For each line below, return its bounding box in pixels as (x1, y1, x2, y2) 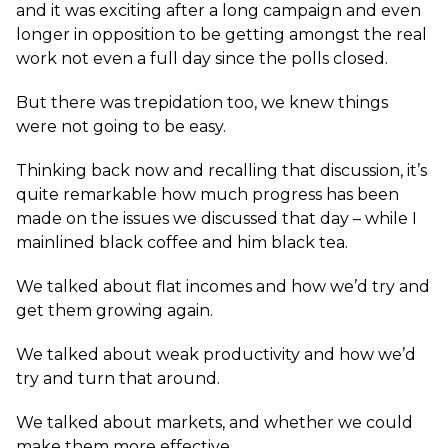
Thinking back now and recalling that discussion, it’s (16, 161, 427, 180)
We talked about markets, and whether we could (16, 413, 413, 432)
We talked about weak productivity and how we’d (16, 345, 416, 364)
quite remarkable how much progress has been (16, 185, 399, 204)
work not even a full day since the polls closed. (16, 49, 388, 68)
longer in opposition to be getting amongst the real (16, 25, 427, 44)
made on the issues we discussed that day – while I (16, 209, 417, 228)
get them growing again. (16, 301, 213, 320)
